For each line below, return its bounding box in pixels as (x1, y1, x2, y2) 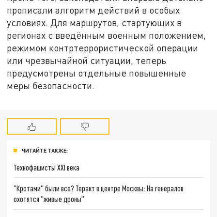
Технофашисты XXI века (14, 162, 80, 172)
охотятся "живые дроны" (14, 194, 85, 204)
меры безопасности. (7, 79, 95, 91)
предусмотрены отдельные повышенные (7, 67, 186, 78)
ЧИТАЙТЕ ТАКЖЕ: (22, 147, 68, 154)
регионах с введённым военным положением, (7, 29, 206, 41)
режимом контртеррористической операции (7, 42, 199, 53)
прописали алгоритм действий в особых (7, 4, 180, 15)
